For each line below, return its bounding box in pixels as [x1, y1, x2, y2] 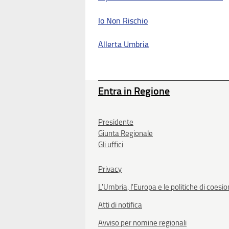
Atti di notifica [98, 200, 142, 210]
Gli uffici [98, 140, 123, 149]
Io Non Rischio [98, 16, 148, 26]
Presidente [98, 118, 133, 127]
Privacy [98, 165, 122, 174]
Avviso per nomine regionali [98, 218, 187, 227]
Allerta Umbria [98, 39, 149, 49]
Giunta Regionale [98, 129, 153, 138]
